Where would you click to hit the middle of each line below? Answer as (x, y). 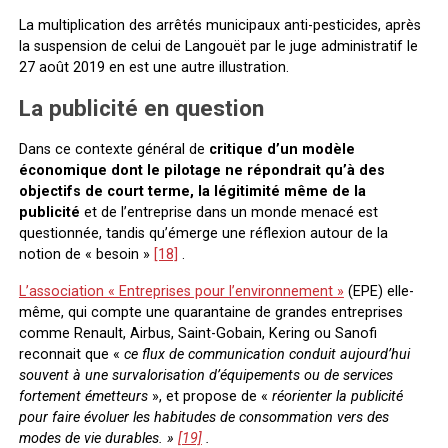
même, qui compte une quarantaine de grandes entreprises (210, 312)
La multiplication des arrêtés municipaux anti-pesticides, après (219, 25)
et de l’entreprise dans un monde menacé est (230, 212)
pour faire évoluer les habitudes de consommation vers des (203, 417)
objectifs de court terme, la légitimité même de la (192, 191)
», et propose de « (211, 396)
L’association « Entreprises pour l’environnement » (181, 291)
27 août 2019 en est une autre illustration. (153, 67)
